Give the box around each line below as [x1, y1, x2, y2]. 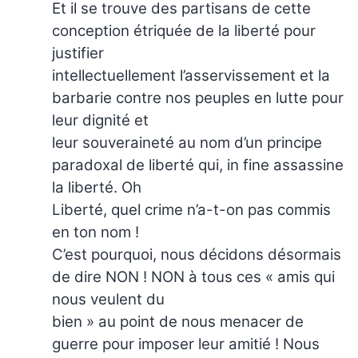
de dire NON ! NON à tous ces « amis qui [52, 267, 335, 286]
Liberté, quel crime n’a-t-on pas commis [52, 200, 331, 219]
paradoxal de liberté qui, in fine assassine [52, 155, 344, 174]
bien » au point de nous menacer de [52, 312, 304, 331]
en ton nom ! [52, 222, 139, 241]
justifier [52, 43, 104, 62]
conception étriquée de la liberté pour [52, 21, 316, 40]
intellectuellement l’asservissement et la [52, 66, 330, 85]
